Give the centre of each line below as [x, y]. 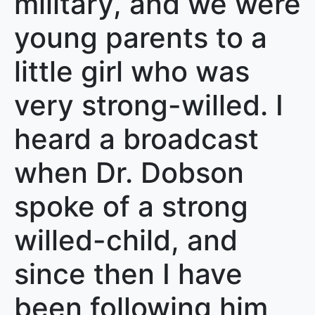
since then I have [128, 274]
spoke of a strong [131, 206]
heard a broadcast [136, 139]
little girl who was [132, 71]
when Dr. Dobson [129, 172]
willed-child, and [126, 240]
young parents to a [141, 37]
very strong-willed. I [149, 105]
